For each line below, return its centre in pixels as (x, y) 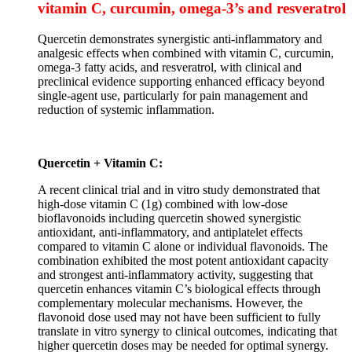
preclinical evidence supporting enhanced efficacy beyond (181, 81)
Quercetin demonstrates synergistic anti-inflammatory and (180, 38)
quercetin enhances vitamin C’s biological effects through (179, 288)
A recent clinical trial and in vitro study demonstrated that (179, 189)
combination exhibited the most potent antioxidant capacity (183, 260)
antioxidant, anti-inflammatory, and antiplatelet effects (170, 232)
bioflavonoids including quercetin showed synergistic (169, 218)
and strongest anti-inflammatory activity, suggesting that (175, 274)
